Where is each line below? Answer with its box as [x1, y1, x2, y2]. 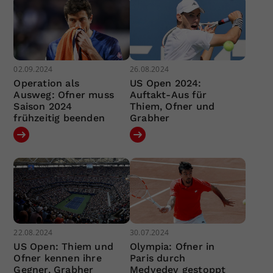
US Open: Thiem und [13, 240, 114, 252]
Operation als [13, 77, 80, 90]
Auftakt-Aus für [129, 89, 207, 101]
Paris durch [129, 252, 186, 264]
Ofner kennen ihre [13, 252, 102, 264]
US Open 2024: [129, 77, 202, 90]
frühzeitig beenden [13, 112, 105, 124]
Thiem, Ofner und [129, 101, 215, 113]
